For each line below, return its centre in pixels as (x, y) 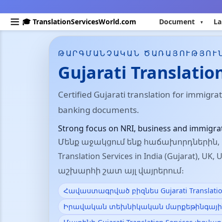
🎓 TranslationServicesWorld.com (79, 22)
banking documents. (99, 110)
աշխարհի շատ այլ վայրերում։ (121, 170)
